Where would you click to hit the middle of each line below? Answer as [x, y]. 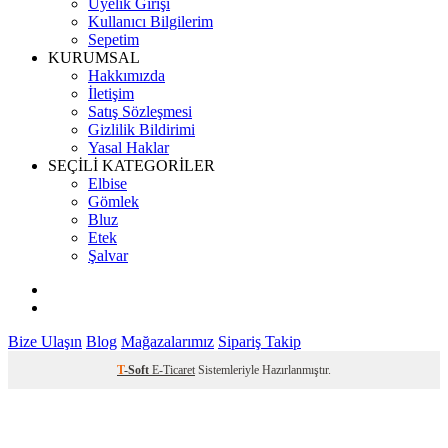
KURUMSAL [94, 57]
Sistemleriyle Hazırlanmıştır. [263, 369]
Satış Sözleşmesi [140, 111]
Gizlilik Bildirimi [141, 129]
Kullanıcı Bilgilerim [150, 21]
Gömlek [113, 201]
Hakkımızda [126, 75]
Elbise [107, 183]
